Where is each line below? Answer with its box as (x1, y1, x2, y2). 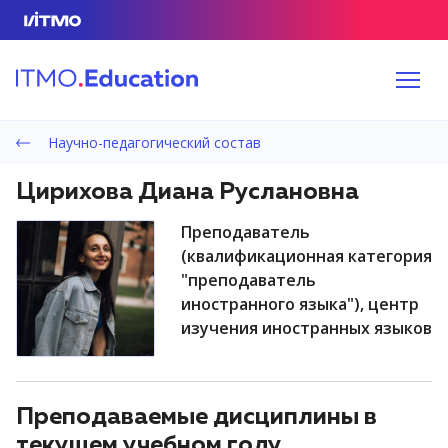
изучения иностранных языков (181, 317, 432, 339)
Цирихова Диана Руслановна (16, 180, 359, 204)
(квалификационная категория (181, 245, 432, 267)
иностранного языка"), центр (181, 293, 419, 315)
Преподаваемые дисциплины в (16, 405, 377, 429)
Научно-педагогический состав (43, 133, 261, 152)
